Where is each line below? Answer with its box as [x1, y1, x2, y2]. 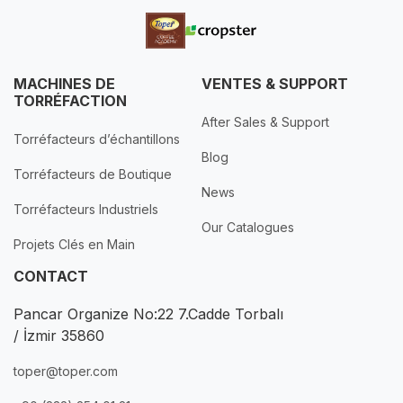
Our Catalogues [201, 219, 294, 235]
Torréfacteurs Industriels [13, 201, 158, 217]
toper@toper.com [13, 363, 118, 379]
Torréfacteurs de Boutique [13, 166, 172, 182]
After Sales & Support [201, 113, 329, 130]
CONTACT [13, 266, 88, 285]
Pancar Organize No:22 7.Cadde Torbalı [13, 304, 283, 323]
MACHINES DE [13, 74, 115, 93]
